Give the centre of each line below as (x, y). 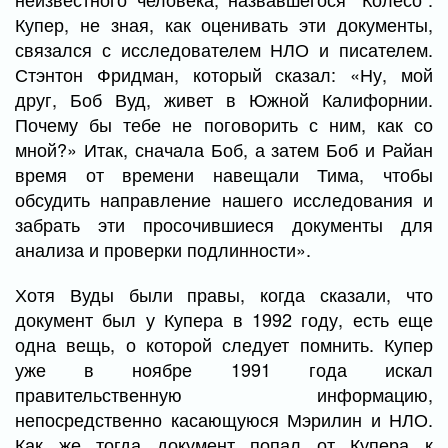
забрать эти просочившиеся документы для (224, 224)
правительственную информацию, (224, 394)
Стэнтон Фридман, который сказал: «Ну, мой (224, 74)
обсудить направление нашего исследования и (224, 199)
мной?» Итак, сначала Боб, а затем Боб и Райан (224, 149)
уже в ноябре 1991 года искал (224, 369)
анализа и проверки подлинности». (163, 249)
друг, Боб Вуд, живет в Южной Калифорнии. (224, 99)
